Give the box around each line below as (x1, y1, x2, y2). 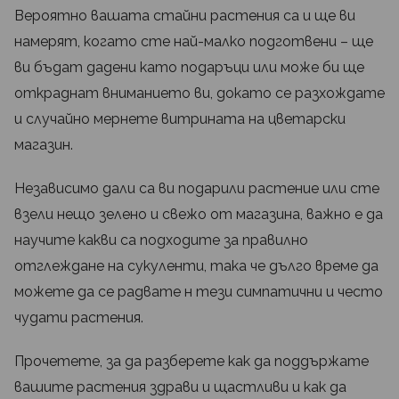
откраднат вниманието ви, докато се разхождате (14, 85, 385, 102)
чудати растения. (14, 309, 143, 327)
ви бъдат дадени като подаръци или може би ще (14, 59, 364, 77)
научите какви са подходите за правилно (14, 232, 308, 249)
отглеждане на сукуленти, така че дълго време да (14, 257, 379, 275)
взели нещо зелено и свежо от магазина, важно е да (14, 206, 383, 224)
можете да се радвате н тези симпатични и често (14, 283, 383, 301)
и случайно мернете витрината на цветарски (14, 110, 346, 128)
